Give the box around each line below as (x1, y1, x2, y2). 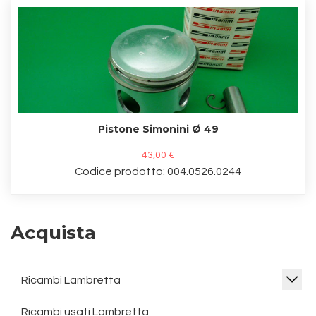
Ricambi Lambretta (21, 274, 121, 286)
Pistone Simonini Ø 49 (97, 123, 219, 135)
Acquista (11, 221, 96, 244)
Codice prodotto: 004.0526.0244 (75, 166, 241, 177)
